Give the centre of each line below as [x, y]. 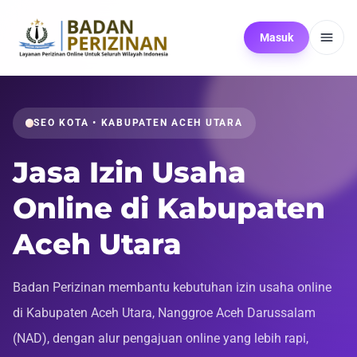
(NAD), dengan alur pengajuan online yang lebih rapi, [161, 338]
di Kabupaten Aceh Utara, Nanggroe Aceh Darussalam [164, 312]
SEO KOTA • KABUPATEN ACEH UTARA [138, 123]
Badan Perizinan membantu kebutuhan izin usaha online [172, 287]
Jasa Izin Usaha [129, 172]
